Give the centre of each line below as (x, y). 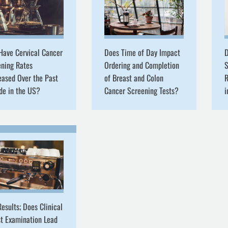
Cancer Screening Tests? (141, 90)
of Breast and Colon (134, 78)
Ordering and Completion (141, 65)
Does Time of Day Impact (142, 52)
